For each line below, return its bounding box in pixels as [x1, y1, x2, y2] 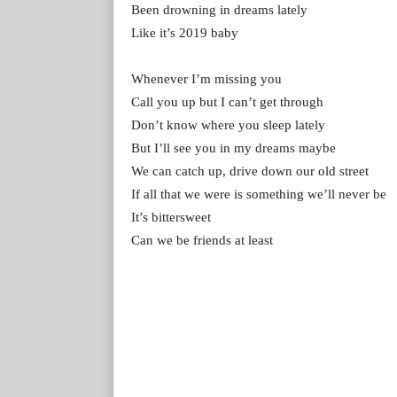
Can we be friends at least [131, 232, 273, 247]
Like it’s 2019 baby [131, 25, 238, 40]
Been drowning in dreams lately [131, 2, 307, 17]
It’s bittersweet [131, 209, 211, 224]
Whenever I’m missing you [131, 71, 282, 86]
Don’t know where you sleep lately [131, 117, 325, 132]
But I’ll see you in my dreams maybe [131, 140, 336, 155]
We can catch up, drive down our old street [131, 163, 369, 178]
